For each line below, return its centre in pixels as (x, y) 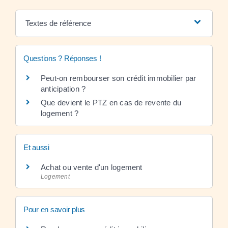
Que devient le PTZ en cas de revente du (111, 102)
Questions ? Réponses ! (62, 58)
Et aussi (36, 147)
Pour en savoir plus (54, 209)
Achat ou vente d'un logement (92, 167)
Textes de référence (58, 23)
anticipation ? (63, 89)
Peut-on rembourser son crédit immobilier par (119, 78)
